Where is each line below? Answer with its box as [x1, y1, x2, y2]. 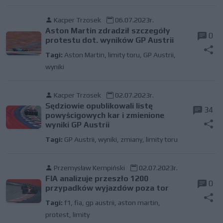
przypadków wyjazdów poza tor [45, 183, 169, 193]
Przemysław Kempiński [53, 164, 125, 172]
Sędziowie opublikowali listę [45, 101, 153, 111]
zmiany [120, 135, 142, 143]
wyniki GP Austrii [45, 120, 110, 129]
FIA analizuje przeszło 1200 [45, 174, 148, 183]
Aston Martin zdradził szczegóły [45, 26, 170, 35]
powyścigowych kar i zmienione [45, 111, 164, 120]
